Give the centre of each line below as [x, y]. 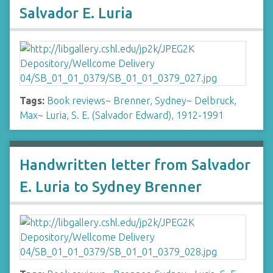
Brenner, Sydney [150, 101]
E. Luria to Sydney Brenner [111, 187]
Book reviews [76, 101]
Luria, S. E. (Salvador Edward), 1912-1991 [135, 115]
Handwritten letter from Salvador [135, 165]
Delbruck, [215, 101]
